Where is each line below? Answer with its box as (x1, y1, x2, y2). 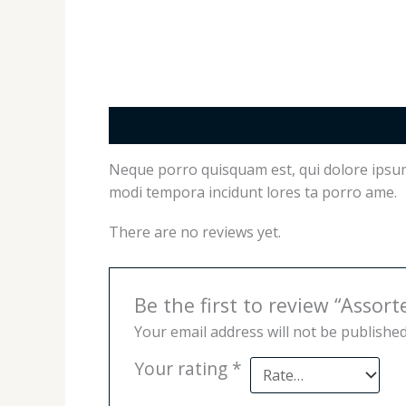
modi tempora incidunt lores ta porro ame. (109, 182, 397, 203)
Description (109, 115, 188, 136)
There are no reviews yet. (109, 222, 281, 243)
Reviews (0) (206, 115, 281, 136)
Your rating (133, 355, 232, 381)
